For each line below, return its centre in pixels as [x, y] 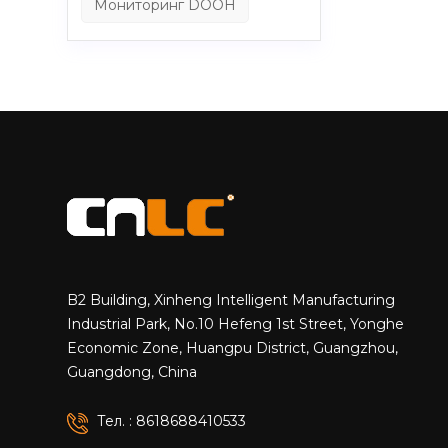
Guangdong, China [132, 371]
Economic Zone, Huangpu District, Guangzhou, [233, 347]
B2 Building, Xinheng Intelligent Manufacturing [231, 299]
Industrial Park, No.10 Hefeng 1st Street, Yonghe [236, 323]
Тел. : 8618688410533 [172, 420]
